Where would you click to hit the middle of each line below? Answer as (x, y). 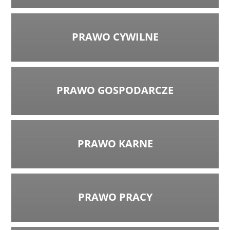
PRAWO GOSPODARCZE (115, 90)
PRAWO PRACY (115, 197)
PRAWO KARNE (115, 143)
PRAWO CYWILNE (115, 36)
